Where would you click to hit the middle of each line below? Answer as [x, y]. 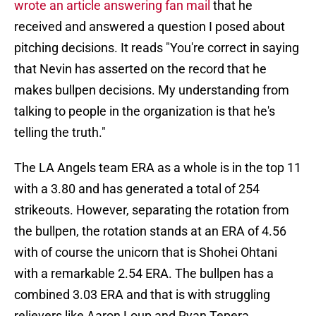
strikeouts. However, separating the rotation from [152, 210]
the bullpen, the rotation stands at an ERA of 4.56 [150, 231]
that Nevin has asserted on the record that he [140, 69]
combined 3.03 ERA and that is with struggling [142, 295]
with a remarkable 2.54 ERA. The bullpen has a [144, 274]
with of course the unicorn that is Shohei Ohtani [146, 253]
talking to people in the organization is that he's [145, 111]
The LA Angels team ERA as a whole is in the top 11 [158, 168]
